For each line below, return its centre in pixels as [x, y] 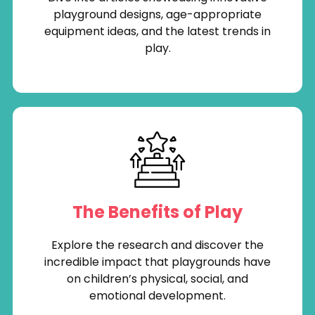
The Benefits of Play [157, 212]
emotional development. [157, 296]
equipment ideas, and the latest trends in [157, 32]
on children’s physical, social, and [157, 279]
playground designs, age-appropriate [157, 15]
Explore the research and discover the [157, 245]
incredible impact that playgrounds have [157, 262]
